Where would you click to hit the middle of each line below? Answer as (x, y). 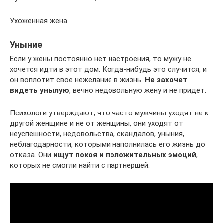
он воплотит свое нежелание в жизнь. (77, 79)
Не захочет (166, 79)
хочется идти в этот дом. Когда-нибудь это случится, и (108, 69)
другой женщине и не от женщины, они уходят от (97, 123)
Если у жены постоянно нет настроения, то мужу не (101, 58)
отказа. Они (32, 155)
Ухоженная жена (39, 21)
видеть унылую (40, 90)
